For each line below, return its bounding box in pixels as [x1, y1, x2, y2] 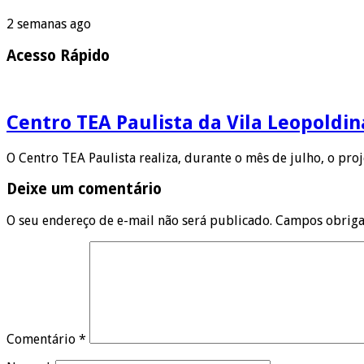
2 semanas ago [6, 16, 91, 32]
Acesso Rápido [6, 47, 110, 65]
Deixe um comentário [6, 180, 162, 198]
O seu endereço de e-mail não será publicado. [6, 213, 272, 229]
